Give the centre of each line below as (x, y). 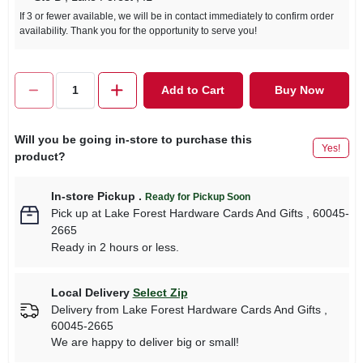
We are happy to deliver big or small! (145, 342)
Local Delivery (90, 292)
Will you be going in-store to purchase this (133, 139)
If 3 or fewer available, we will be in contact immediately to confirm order (176, 16)
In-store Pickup (93, 196)
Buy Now (299, 90)
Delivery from (86, 309)
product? (40, 156)
